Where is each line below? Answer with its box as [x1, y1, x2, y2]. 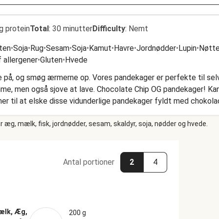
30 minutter [52, 24, 92, 33]
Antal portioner [63, 157, 114, 167]
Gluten [40, 55, 63, 65]
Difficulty [92, 24, 125, 33]
